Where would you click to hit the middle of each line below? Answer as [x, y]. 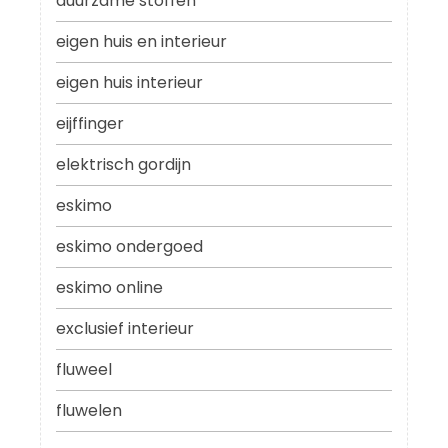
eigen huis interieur [129, 83]
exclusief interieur [125, 329]
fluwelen [89, 411]
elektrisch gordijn [123, 165]
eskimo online [109, 288]
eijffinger [90, 124]
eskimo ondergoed [129, 247]
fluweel [84, 370]
